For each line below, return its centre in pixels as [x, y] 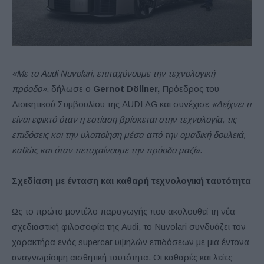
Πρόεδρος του [189, 89]
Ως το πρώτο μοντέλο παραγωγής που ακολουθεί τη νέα [123, 212]
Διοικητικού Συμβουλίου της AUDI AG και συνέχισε [112, 104]
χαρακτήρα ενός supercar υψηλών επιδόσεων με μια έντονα [131, 242]
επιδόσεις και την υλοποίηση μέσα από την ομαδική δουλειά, [129, 135]
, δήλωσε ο [69, 89]
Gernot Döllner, [125, 89]
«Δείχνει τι [231, 104]
